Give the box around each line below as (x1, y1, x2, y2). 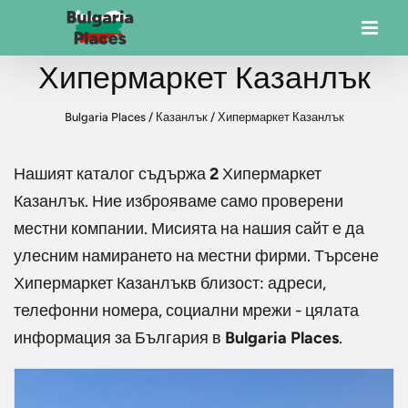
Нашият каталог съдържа (14, 164, 209, 184)
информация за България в (14, 328, 225, 348)
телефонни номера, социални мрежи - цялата (14, 301, 359, 321)
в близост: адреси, (188, 273, 326, 293)
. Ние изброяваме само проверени (85, 191, 343, 211)
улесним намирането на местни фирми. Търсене (14, 246, 379, 266)
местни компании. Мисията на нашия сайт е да (14, 219, 364, 239)
